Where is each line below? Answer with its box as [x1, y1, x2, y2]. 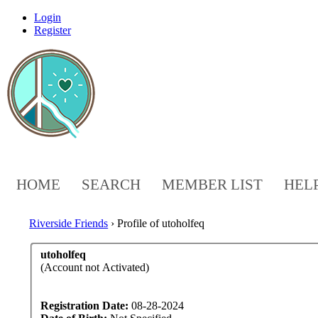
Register [34, 24, 71, 36]
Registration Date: [40, 299, 129, 312]
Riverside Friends [29, 217, 109, 229]
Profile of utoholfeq [117, 217, 205, 229]
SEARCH [82, 176, 141, 193]
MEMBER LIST [162, 176, 263, 193]
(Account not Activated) [40, 261, 150, 273]
